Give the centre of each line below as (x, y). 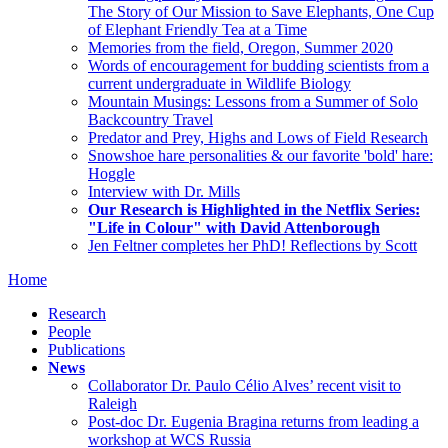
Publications (86, 349)
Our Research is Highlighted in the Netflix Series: (254, 209)
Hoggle (111, 173)
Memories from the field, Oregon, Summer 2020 (240, 47)
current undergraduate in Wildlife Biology (219, 83)
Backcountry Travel (150, 119)
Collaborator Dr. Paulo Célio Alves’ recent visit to (244, 385)
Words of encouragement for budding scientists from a (258, 65)
